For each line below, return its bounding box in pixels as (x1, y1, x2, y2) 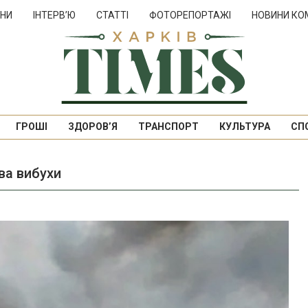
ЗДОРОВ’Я (67, 121, 118, 132)
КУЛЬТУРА (219, 121, 270, 132)
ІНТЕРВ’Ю (33, 10, 76, 21)
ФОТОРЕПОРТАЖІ (149, 10, 231, 21)
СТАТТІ (96, 10, 129, 21)
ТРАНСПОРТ (137, 121, 199, 132)
